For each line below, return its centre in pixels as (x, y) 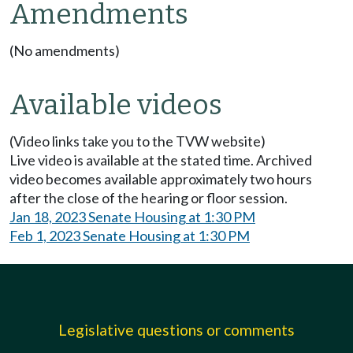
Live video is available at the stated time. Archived (161, 160)
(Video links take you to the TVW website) (137, 141)
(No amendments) (65, 51)
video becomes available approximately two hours (161, 179)
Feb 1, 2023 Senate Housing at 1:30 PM (130, 236)
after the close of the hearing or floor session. (149, 198)
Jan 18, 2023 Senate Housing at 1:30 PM (132, 217)
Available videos (116, 105)
